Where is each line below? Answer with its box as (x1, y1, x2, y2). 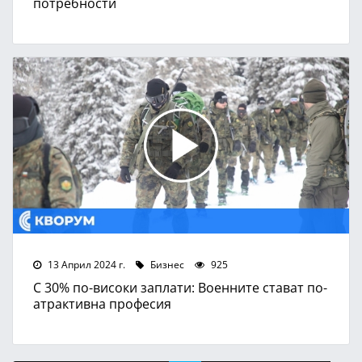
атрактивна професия (33, 294, 171, 312)
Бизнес (148, 257, 184, 271)
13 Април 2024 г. (45, 257, 125, 271)
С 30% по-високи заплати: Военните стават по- (33, 278, 327, 296)
